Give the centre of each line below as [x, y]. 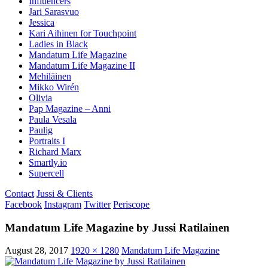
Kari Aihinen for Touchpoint [83, 33]
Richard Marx [55, 151]
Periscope [131, 204]
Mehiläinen [50, 76]
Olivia [40, 98]
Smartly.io [48, 162]
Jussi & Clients [65, 193]
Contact [19, 193]
